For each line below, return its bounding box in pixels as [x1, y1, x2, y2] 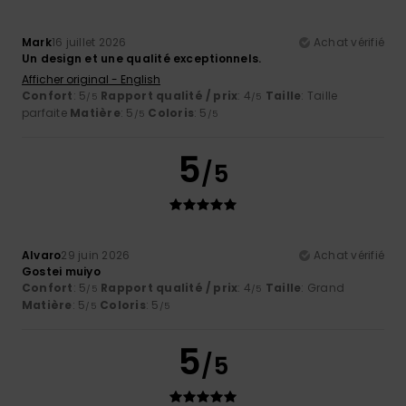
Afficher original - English [22, 71, 160, 87]
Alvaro [22, 246, 62, 263]
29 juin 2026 [61, 246, 130, 263]
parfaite [22, 104, 71, 121]
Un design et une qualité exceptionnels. [22, 50, 262, 66]
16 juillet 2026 [51, 34, 127, 50]
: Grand [301, 279, 345, 295]
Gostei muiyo [22, 263, 101, 279]
